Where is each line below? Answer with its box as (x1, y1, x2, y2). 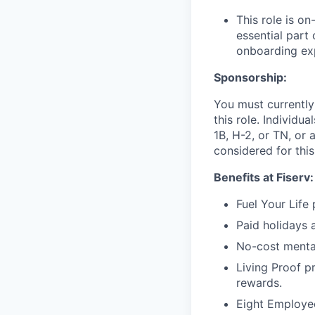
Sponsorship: (214, 70, 287, 84)
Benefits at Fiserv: (214, 170, 314, 184)
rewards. (236, 276, 282, 290)
